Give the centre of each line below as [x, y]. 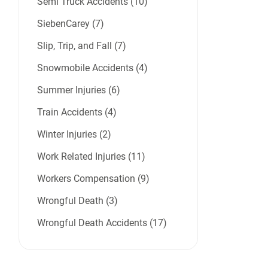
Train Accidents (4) [77, 112]
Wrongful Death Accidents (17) [102, 223]
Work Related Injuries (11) [91, 157]
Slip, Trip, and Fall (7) [82, 46]
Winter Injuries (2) [74, 135]
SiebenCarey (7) [71, 24]
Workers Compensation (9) [93, 179]
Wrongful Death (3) [77, 201]
